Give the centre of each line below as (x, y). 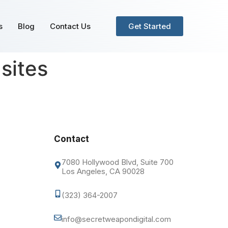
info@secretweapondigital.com (117, 219)
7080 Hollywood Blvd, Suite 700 (118, 162)
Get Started (149, 26)
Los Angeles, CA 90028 (103, 172)
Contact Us (70, 26)
